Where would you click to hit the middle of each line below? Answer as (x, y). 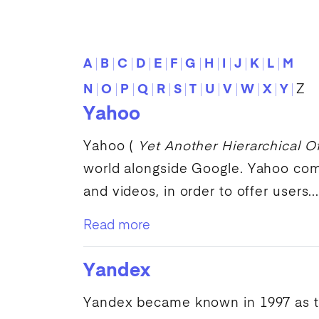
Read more (117, 226)
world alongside (138, 169)
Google (216, 169)
